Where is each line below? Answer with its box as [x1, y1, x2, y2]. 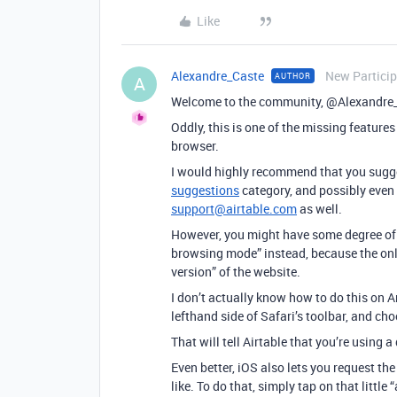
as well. [297, 200, 342, 217]
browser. [171, 137, 219, 154]
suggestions [171, 182, 239, 198]
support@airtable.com [171, 200, 297, 217]
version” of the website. [171, 263, 300, 280]
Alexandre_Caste [171, 67, 264, 84]
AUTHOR [275, 70, 311, 82]
